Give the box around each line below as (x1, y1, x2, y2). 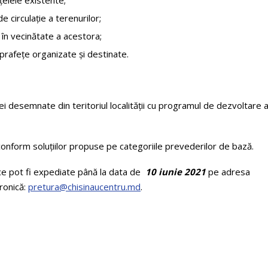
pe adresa (206, 165, 250, 178)
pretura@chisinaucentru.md (28, 180, 141, 193)
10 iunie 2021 (145, 165, 206, 178)
